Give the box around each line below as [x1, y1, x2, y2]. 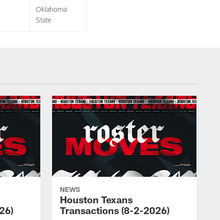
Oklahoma [36, 5, 67, 13]
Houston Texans [60, 193, 133, 206]
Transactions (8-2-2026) [60, 204, 169, 217]
